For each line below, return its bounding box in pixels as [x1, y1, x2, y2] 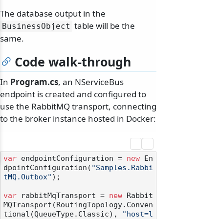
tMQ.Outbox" [3, 173, 52, 181]
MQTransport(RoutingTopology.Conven [3, 201, 153, 209]
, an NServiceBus [58, 76, 124, 88]
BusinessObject [2, 22, 70, 31]
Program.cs [10, 76, 58, 88]
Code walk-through [15, 53, 131, 70]
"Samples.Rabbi [91, 164, 153, 172]
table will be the [72, 20, 135, 32]
